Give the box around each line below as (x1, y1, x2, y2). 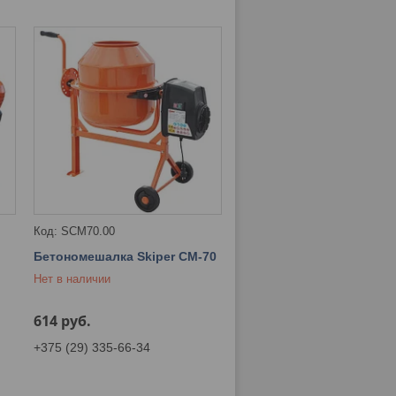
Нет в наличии (34, 271, 111, 286)
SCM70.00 (61, 224, 116, 238)
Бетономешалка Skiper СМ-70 (34, 248, 217, 263)
